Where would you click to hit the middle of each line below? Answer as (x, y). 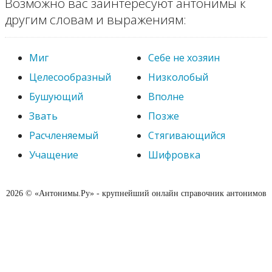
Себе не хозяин (184, 57)
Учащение (54, 155)
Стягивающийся (187, 135)
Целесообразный (70, 77)
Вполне (166, 96)
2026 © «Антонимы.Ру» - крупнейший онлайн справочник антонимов (136, 193)
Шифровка (174, 155)
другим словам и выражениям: (96, 19)
